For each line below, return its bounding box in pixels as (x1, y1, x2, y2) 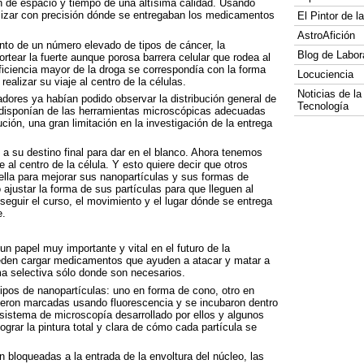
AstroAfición (297, 29, 355, 41)
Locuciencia (297, 68, 353, 80)
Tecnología (297, 100, 349, 112)
